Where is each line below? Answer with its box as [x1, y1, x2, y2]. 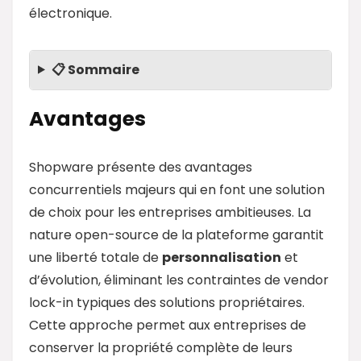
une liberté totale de [29, 247, 162, 267]
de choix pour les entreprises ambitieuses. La [29, 202, 311, 222]
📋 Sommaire [51, 60, 139, 79]
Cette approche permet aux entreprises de [29, 315, 306, 334]
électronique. [29, 3, 112, 23]
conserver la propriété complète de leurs [29, 338, 293, 357]
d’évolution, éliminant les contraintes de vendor [29, 270, 329, 289]
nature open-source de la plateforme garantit [29, 225, 324, 244]
